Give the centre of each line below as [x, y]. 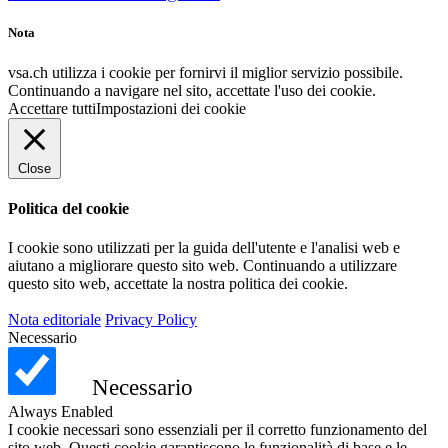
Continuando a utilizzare [320, 266]
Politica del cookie [68, 208]
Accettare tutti [52, 108]
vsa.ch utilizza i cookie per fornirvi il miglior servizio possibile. [205, 72]
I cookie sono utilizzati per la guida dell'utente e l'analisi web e [204, 248]
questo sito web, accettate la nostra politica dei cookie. [178, 284]
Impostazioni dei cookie [171, 108]
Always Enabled [60, 412]
